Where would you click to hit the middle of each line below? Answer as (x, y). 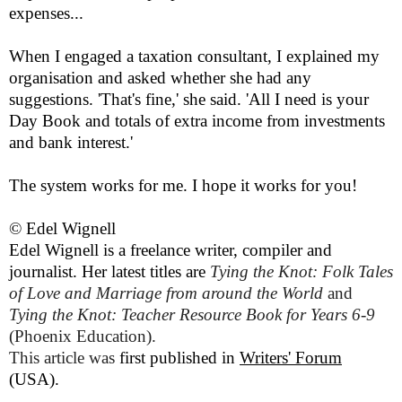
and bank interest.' (71, 143)
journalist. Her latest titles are (109, 272)
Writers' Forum (291, 358)
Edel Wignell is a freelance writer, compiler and (170, 250)
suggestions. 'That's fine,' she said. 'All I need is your (189, 100)
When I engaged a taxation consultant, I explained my (194, 57)
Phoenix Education (80, 336)
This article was (64, 358)
